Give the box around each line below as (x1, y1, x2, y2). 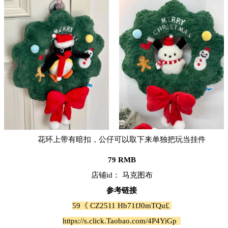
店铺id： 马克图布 (91, 170, 153, 179)
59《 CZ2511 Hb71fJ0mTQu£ (72, 201, 172, 210)
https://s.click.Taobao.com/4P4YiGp (63, 216, 181, 225)
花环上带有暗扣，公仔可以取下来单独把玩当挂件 (38, 135, 206, 144)
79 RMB (107, 155, 136, 164)
